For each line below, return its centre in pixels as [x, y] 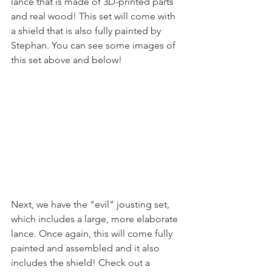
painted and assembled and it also [87, 248]
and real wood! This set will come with [94, 16]
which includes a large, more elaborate [96, 219]
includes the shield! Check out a [82, 262]
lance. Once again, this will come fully [93, 233]
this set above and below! [66, 59]
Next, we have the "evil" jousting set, [91, 204]
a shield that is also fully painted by [87, 30]
